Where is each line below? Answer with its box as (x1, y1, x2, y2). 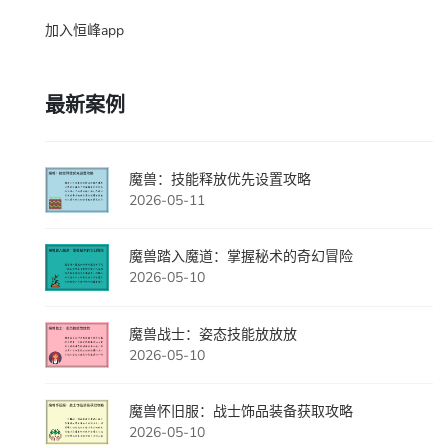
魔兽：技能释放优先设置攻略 (129, 170, 311, 189)
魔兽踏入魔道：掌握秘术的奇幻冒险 (129, 247, 353, 267)
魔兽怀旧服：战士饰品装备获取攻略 (129, 401, 353, 421)
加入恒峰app (45, 21, 124, 40)
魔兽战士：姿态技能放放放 (129, 324, 297, 344)
